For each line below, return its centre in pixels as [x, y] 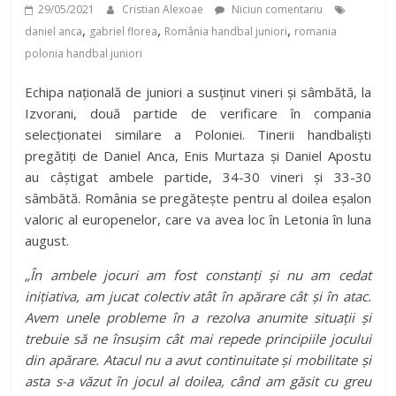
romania [316, 32]
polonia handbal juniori [84, 54]
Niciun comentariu [276, 10]
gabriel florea [124, 32]
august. [47, 241]
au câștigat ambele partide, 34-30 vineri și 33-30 [198, 177]
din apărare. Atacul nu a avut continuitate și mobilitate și [198, 360]
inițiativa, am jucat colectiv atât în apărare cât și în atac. [198, 297]
